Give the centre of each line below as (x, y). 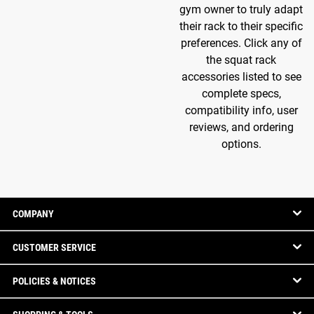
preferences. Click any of (241, 43)
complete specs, (241, 93)
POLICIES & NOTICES (54, 281)
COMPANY (33, 213)
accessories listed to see (241, 76)
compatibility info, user (241, 110)
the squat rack (241, 60)
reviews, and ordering (241, 127)
